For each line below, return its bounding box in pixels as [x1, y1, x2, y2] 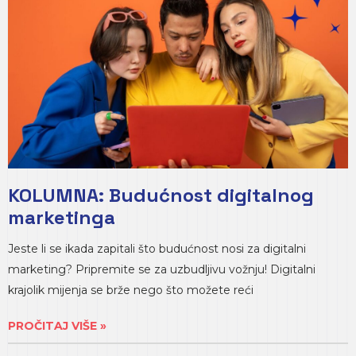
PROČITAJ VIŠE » [8, 319, 106, 333]
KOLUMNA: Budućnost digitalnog [8, 183, 314, 207]
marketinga [8, 205, 115, 230]
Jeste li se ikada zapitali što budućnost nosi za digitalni [8, 242, 306, 256]
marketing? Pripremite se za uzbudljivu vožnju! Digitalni [8, 262, 315, 277]
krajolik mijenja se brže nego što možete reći [8, 283, 253, 297]
